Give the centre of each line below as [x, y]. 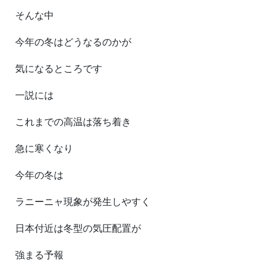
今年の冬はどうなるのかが [73, 42]
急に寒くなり [44, 149]
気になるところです [59, 69]
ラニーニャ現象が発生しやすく [83, 202]
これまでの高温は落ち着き [73, 122]
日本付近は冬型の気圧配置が [78, 228]
